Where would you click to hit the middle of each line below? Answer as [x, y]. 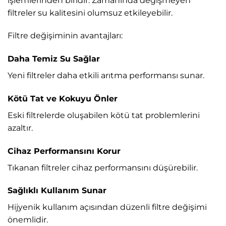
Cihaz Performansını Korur [64, 151]
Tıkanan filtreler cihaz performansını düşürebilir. [103, 167]
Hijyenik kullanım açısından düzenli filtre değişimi [107, 207]
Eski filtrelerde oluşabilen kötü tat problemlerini [104, 115]
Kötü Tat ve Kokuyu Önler [63, 98]
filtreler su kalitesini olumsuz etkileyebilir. [90, 13]
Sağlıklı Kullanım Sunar [57, 191]
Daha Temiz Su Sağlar [54, 59]
